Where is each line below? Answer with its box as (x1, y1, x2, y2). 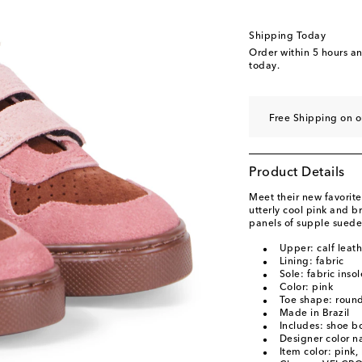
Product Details (249, 166, 345, 179)
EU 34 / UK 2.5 (258, 21, 329, 31)
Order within (249, 48, 313, 58)
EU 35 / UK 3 (258, 45, 320, 55)
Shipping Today (249, 32, 326, 41)
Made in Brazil (279, 309, 350, 318)
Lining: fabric (279, 257, 344, 267)
